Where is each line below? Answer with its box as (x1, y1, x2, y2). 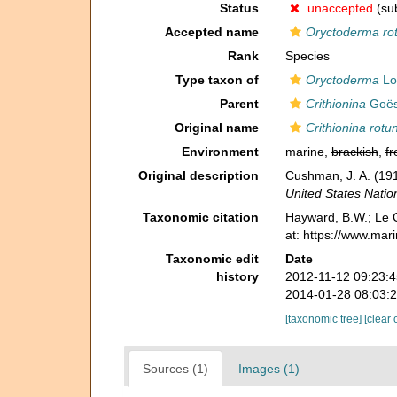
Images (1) (238, 362, 300, 376)
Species (284, 49, 330, 63)
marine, (284, 144, 331, 159)
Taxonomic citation (142, 210, 259, 224)
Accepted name (164, 25, 259, 39)
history (215, 269, 259, 284)
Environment (181, 144, 259, 159)
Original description (137, 168, 259, 183)
